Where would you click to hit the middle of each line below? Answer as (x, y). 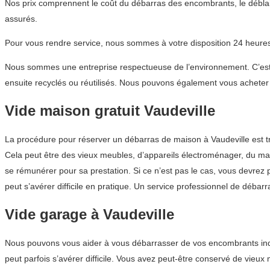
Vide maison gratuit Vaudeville (110, 111)
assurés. (21, 19)
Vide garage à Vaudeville (89, 214)
